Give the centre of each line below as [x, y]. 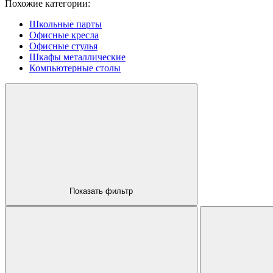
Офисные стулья [63, 46]
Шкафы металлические [77, 57]
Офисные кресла [64, 35]
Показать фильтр [101, 191]
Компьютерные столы [75, 68]
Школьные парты [66, 24]
